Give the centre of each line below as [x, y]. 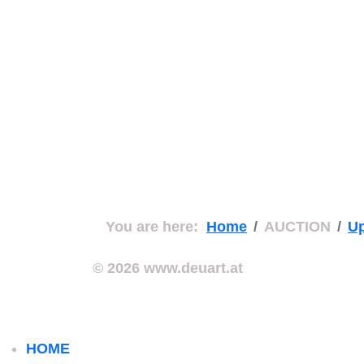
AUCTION [297, 227]
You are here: [156, 227]
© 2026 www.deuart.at [168, 268]
